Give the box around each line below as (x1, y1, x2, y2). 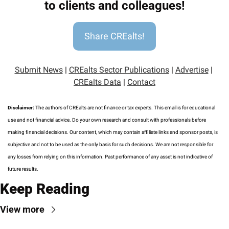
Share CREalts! (84, 31, 145, 42)
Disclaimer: (8, 105, 35, 111)
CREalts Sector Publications (68, 65, 169, 75)
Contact (127, 77, 155, 87)
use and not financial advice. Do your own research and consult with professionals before (8, 117, 206, 123)
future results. (8, 166, 38, 172)
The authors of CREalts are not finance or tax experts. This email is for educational (35, 105, 215, 111)
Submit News (14, 65, 63, 75)
